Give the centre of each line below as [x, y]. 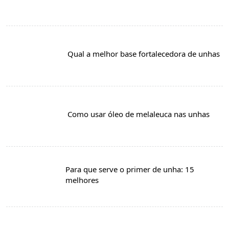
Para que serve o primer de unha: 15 [130, 169]
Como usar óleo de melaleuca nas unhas [139, 114]
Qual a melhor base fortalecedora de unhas [144, 54]
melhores [82, 180]
